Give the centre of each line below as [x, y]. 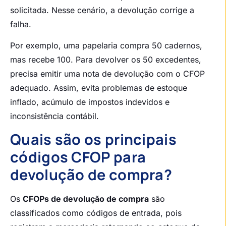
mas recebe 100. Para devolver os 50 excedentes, [106, 60]
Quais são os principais [93, 139]
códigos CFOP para [78, 157]
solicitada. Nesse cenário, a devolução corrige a [102, 10]
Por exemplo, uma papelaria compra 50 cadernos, [106, 46]
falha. [21, 24]
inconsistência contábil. [54, 116]
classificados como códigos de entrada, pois [96, 213]
